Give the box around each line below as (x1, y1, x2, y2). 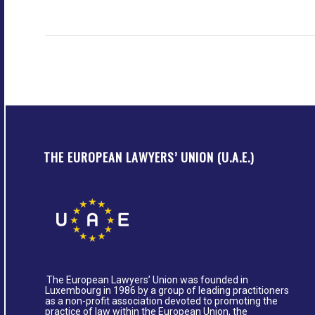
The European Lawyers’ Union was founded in (46, 274, 248, 285)
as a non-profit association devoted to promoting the (45, 295, 278, 307)
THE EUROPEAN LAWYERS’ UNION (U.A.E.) (44, 147, 255, 166)
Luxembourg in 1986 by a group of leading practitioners (45, 284, 289, 296)
